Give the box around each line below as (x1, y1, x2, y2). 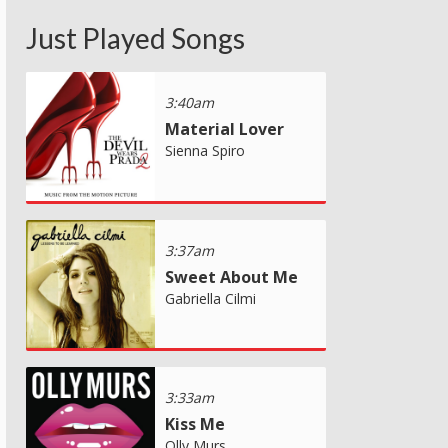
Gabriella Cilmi (165, 288, 256, 308)
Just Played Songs (26, 20, 245, 55)
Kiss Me (165, 412, 225, 435)
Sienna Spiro (165, 140, 245, 160)
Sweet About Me (165, 265, 298, 288)
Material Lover (165, 117, 284, 140)
